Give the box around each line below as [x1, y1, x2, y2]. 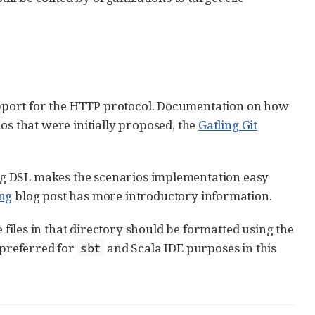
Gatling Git [198, 116, 258, 133]
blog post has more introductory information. [12, 187, 272, 204]
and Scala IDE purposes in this [104, 239, 277, 256]
